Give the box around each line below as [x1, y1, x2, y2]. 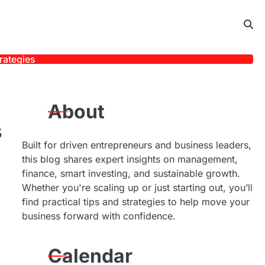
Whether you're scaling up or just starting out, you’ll [21, 182, 253, 193]
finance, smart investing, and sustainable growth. [21, 167, 240, 179]
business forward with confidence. [21, 210, 176, 222]
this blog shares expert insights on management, [21, 153, 238, 165]
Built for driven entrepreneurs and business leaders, [21, 139, 251, 151]
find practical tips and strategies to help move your [21, 196, 250, 208]
